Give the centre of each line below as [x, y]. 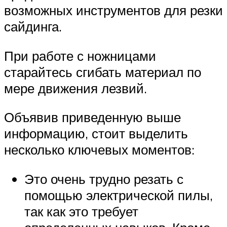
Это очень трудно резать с [104, 179]
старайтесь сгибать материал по [103, 72]
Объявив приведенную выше [92, 117]
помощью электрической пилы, [119, 195]
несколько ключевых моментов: [99, 150]
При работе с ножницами [80, 55]
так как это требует [81, 212]
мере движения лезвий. [75, 88]
